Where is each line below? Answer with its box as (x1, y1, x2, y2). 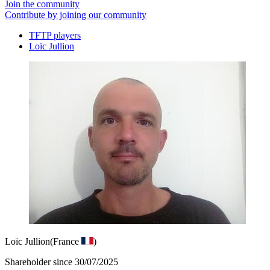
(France (50, 236, 81, 246)
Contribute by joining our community (5, 10, 146, 20)
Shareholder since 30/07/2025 (5, 257, 118, 267)
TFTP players (29, 30, 81, 40)
